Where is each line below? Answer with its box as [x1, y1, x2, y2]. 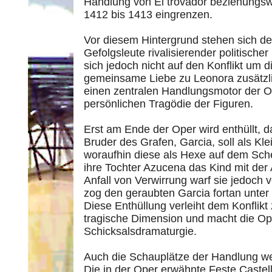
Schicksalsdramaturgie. [84, 225, 197, 237]
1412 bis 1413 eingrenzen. [84, 8, 212, 21]
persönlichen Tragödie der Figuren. [84, 98, 253, 110]
